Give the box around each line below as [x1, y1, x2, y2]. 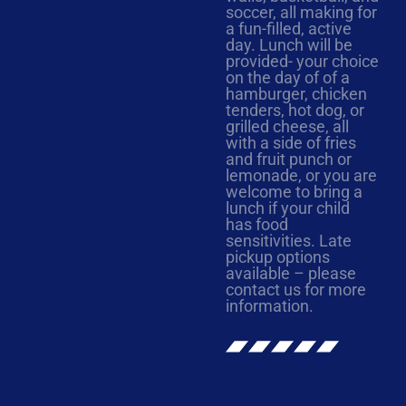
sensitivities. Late [225, 231, 352, 251]
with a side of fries [225, 133, 356, 153]
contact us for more [225, 280, 366, 300]
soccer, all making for [225, 3, 377, 23]
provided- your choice [225, 52, 379, 72]
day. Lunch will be [225, 35, 353, 55]
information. [225, 296, 314, 316]
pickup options [225, 247, 330, 267]
